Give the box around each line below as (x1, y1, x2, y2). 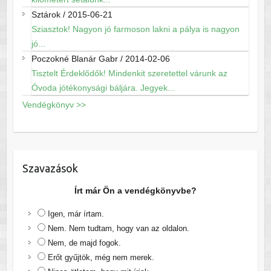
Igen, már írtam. (47, 209, 104, 219)
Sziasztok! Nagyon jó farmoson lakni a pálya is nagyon (31, 24, 240, 34)
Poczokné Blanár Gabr (31, 54, 118, 64)
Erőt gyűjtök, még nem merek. (47, 253, 154, 263)
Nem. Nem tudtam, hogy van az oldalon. (47, 224, 189, 233)
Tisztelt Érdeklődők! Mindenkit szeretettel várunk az (31, 68, 227, 79)
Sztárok (31, 10, 60, 20)
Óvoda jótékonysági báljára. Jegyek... (31, 83, 175, 93)
